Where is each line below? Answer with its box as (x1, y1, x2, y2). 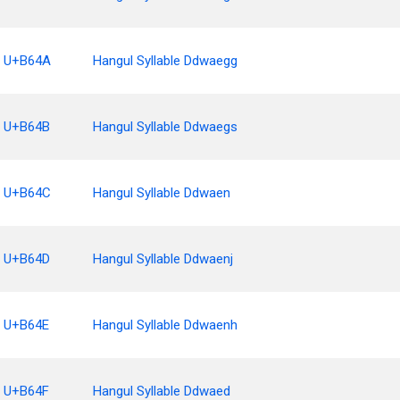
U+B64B (4, 119, 50, 135)
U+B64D (4, 251, 50, 267)
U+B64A (4, 53, 51, 69)
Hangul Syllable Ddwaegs (93, 119, 237, 135)
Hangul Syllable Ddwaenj (93, 251, 233, 267)
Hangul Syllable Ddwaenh (93, 317, 237, 333)
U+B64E (4, 317, 49, 333)
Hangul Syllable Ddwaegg (93, 53, 237, 69)
